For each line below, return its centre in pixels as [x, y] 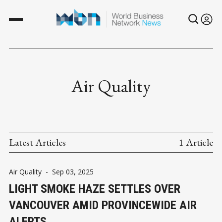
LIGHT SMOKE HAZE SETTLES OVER [95, 189]
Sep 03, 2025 [73, 171]
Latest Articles [37, 142]
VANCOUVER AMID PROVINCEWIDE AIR [103, 205]
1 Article [196, 142]
